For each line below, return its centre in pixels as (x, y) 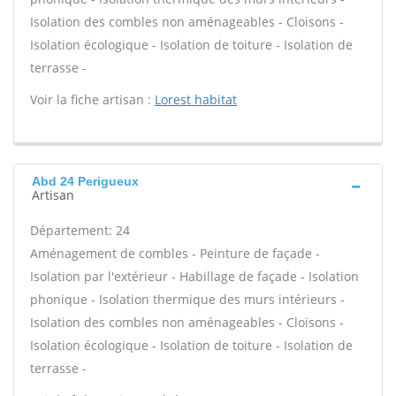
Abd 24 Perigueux (85, 181)
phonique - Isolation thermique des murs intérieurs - (187, 299)
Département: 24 (80, 230)
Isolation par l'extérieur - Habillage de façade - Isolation (194, 276)
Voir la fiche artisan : (92, 99)
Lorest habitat (196, 99)
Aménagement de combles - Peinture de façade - (175, 253)
